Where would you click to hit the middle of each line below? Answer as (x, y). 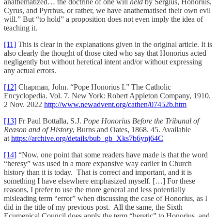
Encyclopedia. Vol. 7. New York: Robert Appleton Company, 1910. (107, 95)
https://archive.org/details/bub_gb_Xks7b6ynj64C (87, 138)
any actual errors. (30, 70)
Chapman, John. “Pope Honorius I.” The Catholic (94, 87)
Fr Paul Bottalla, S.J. (50, 121)
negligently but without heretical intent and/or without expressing (103, 62)
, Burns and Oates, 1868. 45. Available (132, 129)
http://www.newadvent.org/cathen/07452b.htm (115, 104)
